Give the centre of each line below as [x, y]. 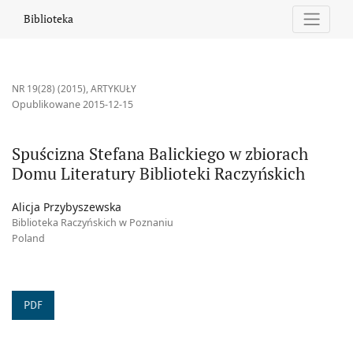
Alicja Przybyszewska [67, 207]
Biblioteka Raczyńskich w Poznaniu [93, 223]
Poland [28, 239]
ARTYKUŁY [113, 89]
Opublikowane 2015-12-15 [72, 105]
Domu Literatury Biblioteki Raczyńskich [158, 174]
